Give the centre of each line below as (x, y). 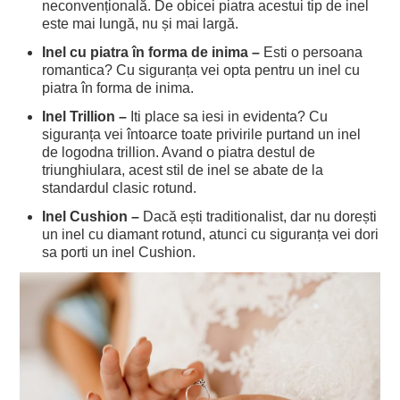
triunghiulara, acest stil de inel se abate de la (183, 171)
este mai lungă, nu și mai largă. (141, 24)
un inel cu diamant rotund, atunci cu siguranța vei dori (211, 235)
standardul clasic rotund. (120, 188)
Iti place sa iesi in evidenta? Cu (229, 117)
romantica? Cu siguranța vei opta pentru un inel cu (201, 71)
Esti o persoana (313, 53)
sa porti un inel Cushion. (119, 253)
